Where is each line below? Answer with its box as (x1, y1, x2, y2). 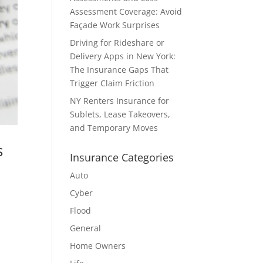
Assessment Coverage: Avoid (70, 6, 183, 17)
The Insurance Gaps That (70, 64, 169, 75)
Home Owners (70, 240, 126, 251)
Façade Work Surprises (70, 19, 160, 31)
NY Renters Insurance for (70, 95, 170, 106)
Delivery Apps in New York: (70, 50, 176, 62)
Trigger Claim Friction (70, 77, 155, 89)
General (70, 222, 102, 234)
